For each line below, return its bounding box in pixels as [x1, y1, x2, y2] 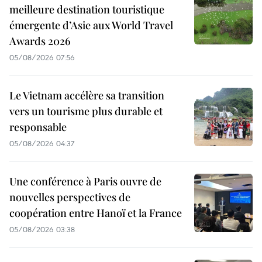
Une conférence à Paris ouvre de [9, 174, 161, 189]
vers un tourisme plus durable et [9, 104, 163, 119]
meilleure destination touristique [9, 2, 164, 17]
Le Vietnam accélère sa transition [9, 88, 164, 103]
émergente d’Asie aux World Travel [9, 18, 173, 33]
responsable [9, 120, 67, 135]
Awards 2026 [9, 34, 71, 49]
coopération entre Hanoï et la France [9, 206, 182, 220]
